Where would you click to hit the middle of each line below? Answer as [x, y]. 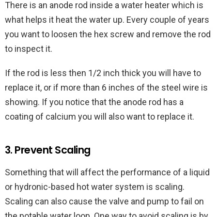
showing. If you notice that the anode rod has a [94, 102]
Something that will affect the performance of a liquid [107, 172]
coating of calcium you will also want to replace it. [101, 117]
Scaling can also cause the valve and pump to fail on [104, 201]
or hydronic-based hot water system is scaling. [95, 187]
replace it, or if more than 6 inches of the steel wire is [106, 88]
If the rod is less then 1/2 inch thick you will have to [103, 73]
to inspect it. [29, 49]
